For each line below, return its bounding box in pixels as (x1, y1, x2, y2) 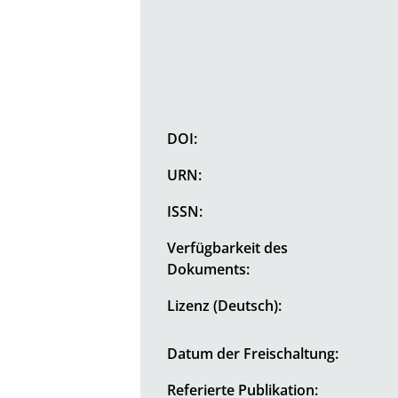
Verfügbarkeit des (167, 237, 289, 258)
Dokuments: (167, 259, 251, 279)
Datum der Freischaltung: (167, 343, 339, 363)
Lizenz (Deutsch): (167, 295, 283, 315)
